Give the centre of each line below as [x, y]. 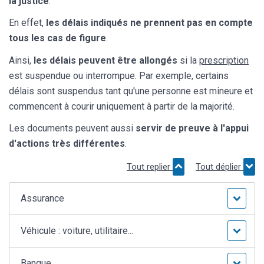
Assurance [43, 199]
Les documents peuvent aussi [72, 128]
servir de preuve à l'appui [192, 128]
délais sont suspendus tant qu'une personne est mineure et [131, 91]
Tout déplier [220, 167]
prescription [224, 60]
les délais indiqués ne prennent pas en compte [149, 23]
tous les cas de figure [57, 38]
